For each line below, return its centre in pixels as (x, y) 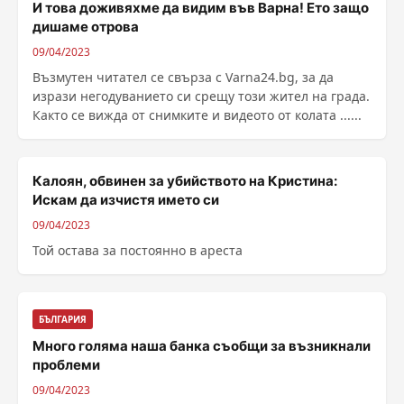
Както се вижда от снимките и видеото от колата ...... (197, 115)
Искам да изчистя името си (126, 200)
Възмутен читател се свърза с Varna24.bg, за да (183, 77)
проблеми (66, 365)
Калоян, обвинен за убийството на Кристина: (185, 181)
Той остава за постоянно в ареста (138, 250)
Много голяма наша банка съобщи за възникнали (202, 346)
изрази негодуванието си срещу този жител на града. (201, 96)
